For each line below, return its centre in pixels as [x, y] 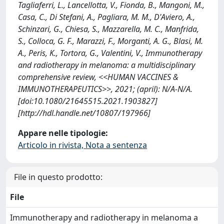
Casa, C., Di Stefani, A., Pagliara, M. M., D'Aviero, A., [106, 17]
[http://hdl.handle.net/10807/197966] [84, 113]
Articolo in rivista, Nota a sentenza [82, 145]
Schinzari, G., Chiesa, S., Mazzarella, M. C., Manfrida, [108, 29]
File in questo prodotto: [58, 177]
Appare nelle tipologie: [63, 133]
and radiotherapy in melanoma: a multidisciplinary [106, 65]
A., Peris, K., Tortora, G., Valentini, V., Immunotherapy [110, 53]
